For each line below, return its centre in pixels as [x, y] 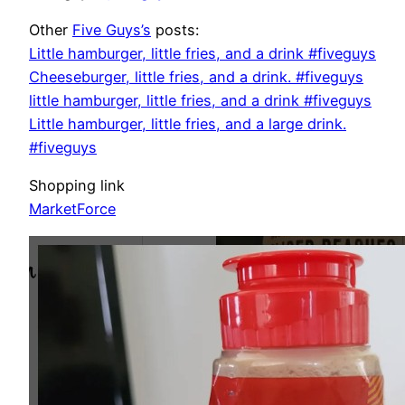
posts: [175, 29]
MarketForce [72, 209]
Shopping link [77, 186]
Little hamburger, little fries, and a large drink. [188, 123]
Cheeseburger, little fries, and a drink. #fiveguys [196, 76]
